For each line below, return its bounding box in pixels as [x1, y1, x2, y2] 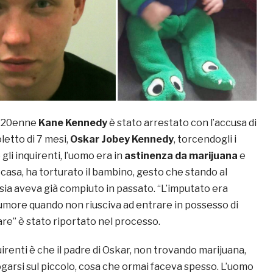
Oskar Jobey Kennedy [70, 133, 174, 146]
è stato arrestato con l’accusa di [107, 117, 257, 129]
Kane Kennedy [38, 117, 107, 129]
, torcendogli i [174, 133, 236, 146]
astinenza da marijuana [124, 150, 238, 162]
